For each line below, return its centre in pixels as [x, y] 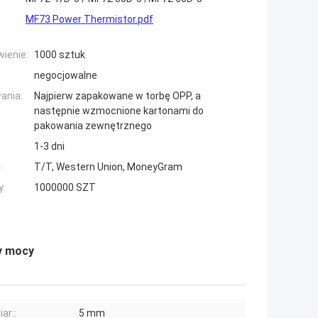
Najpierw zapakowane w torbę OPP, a [117, 96]
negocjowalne [66, 76]
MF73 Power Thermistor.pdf [89, 20]
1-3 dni [49, 147]
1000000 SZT [65, 188]
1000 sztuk [60, 55]
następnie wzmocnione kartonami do [119, 111]
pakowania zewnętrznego [93, 126]
